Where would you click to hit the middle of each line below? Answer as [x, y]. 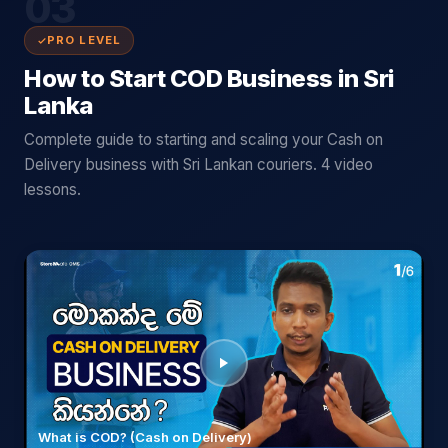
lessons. [52, 189]
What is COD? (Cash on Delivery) [145, 437]
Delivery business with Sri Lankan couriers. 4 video [198, 164]
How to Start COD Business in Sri [209, 78]
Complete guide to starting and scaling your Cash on [203, 139]
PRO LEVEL [84, 40]
